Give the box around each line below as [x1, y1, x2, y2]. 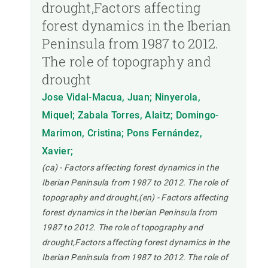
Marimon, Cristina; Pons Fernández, [42, 127, 202, 139]
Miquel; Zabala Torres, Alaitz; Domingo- [42, 109, 219, 121]
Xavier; [42, 145, 74, 157]
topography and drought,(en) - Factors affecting [42, 193, 229, 203]
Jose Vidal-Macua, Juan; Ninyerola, [42, 92, 200, 103]
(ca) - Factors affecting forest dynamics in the [42, 163, 219, 173]
